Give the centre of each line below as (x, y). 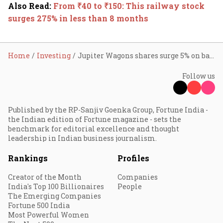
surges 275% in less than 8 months (78, 18)
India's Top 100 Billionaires (56, 186)
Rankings (28, 158)
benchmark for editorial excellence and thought (94, 129)
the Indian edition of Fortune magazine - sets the (95, 119)
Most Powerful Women (49, 215)
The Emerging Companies (55, 196)
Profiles (133, 158)
